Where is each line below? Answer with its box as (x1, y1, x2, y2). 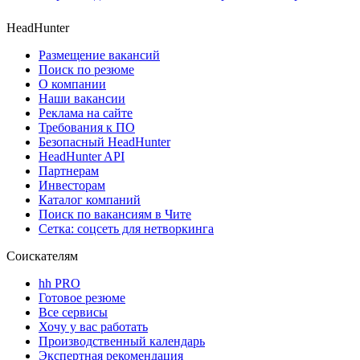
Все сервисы (39, 305, 108, 320)
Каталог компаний (39, 193, 141, 207)
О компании (39, 77, 106, 92)
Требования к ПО (39, 121, 135, 135)
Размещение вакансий (39, 48, 160, 63)
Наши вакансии (39, 92, 125, 106)
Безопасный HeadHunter (39, 135, 170, 149)
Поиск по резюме (39, 63, 134, 77)
